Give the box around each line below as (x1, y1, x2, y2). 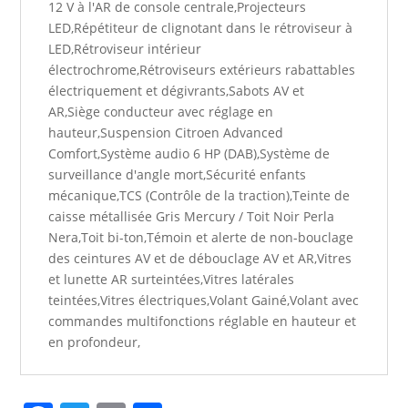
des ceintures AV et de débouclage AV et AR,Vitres (48, 250, 352, 267)
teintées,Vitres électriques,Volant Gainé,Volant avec (48, 291, 360, 309)
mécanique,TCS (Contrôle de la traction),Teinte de (48, 187, 351, 204)
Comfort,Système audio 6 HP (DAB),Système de (48, 145, 331, 162)
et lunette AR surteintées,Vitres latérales (48, 270, 295, 288)
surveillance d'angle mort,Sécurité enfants (48, 166, 307, 183)
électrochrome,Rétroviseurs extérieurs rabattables (48, 61, 356, 78)
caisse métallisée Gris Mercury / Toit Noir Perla (48, 208, 335, 225)
